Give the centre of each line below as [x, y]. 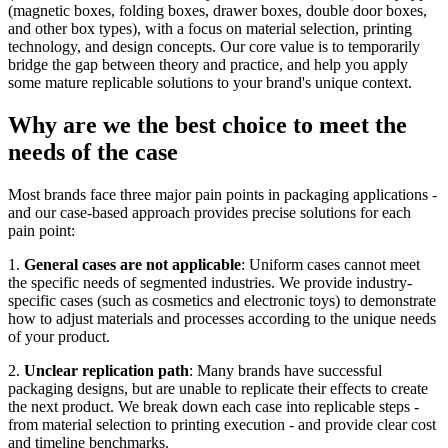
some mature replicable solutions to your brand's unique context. [210, 82]
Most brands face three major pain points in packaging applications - [222, 194]
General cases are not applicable [132, 264]
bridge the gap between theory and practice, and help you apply [208, 64]
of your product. [59, 336]
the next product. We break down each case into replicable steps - [213, 406]
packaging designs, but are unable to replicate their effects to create [218, 388]
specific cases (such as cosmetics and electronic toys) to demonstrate [222, 300]
